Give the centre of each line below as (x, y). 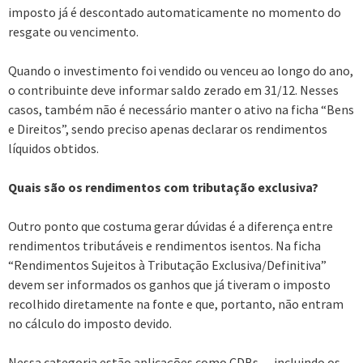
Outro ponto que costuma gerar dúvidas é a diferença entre (171, 226)
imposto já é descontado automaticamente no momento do (175, 12)
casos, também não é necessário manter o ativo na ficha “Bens (181, 109)
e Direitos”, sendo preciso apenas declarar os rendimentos (168, 128)
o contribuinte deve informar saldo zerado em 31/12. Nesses (173, 90)
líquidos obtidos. (53, 148)
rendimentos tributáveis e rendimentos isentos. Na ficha (164, 245)
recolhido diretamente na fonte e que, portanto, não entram (176, 303)
